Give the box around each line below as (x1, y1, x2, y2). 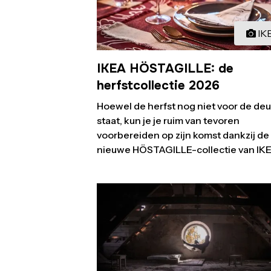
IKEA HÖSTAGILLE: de (97, 60, 233, 76)
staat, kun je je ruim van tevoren (97, 114, 240, 126)
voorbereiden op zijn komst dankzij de (97, 128, 269, 141)
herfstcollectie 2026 (97, 77, 220, 93)
